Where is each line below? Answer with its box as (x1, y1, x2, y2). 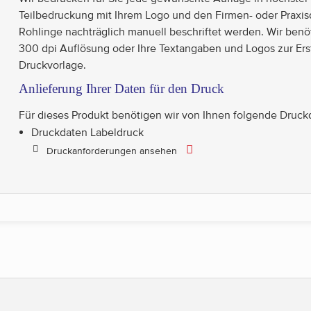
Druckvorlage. (19, 58, 86, 72)
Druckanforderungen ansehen (47, 145, 177, 157)
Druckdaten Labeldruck (31, 126, 144, 140)
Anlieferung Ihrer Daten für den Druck (19, 81, 224, 96)
